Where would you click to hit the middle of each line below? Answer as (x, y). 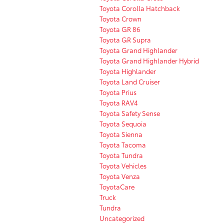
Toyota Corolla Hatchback (140, 8)
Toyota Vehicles (123, 165)
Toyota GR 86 (120, 29)
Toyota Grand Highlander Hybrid (149, 60)
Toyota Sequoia (123, 123)
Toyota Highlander (128, 71)
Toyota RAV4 (119, 102)
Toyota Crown (120, 18)
